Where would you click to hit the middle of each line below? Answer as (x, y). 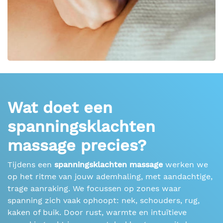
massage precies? (77, 146)
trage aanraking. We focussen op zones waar (94, 189)
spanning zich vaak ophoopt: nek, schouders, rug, (104, 201)
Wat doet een (60, 108)
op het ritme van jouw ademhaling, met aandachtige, (110, 177)
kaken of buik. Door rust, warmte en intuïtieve (97, 213)
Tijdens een (31, 165)
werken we (185, 165)
